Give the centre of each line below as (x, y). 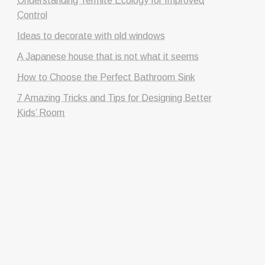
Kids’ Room (41, 112)
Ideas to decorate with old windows (91, 35)
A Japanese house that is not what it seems (108, 56)
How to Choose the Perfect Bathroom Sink (106, 77)
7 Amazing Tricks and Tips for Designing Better (115, 98)
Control (33, 15)
